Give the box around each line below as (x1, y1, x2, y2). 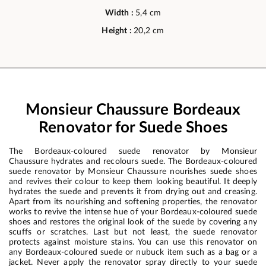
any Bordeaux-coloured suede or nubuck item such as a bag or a (9, 247, 257, 256)
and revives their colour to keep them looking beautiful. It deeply (9, 176, 257, 186)
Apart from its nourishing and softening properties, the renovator (9, 197, 257, 206)
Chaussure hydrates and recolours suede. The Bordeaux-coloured (9, 156, 257, 166)
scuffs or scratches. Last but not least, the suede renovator (9, 227, 257, 236)
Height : (102, 26, 134, 35)
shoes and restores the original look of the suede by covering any (9, 217, 257, 226)
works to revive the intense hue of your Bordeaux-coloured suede (9, 207, 257, 216)
